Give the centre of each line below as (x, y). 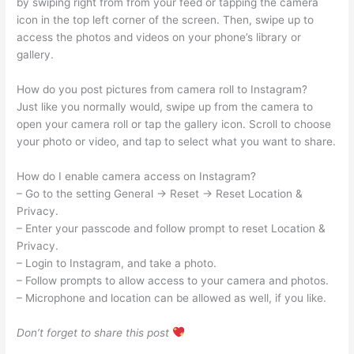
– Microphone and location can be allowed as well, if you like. (172, 298)
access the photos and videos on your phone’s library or (159, 37)
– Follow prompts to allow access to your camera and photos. (173, 280)
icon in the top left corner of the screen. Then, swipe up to (166, 19)
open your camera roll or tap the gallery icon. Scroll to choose (174, 124)
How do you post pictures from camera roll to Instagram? (162, 89)
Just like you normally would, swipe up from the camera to (165, 106)
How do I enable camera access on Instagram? (137, 176)
